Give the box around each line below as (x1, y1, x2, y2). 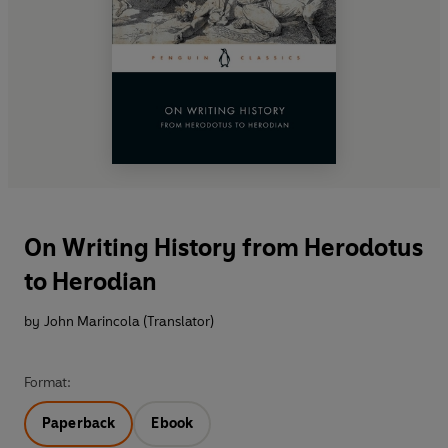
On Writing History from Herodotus (24, 233, 423, 263)
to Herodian (24, 267, 157, 297)
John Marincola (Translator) (44, 313, 214, 331)
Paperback (42, 415, 116, 433)
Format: (24, 374, 71, 392)
